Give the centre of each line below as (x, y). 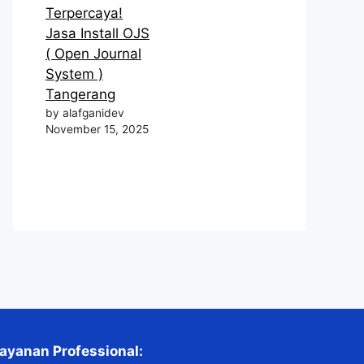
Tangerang (80, 94)
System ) (74, 74)
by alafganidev (85, 113)
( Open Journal (93, 54)
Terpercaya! (84, 13)
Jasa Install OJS (97, 33)
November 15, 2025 (97, 129)
